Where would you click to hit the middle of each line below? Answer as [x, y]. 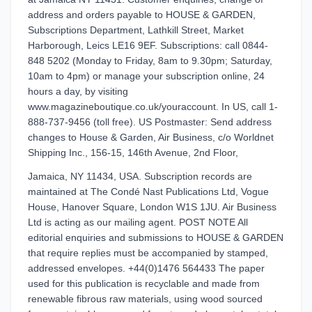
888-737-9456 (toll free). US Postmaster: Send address [150, 122]
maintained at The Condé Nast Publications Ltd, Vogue [148, 192]
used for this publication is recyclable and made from [144, 283]
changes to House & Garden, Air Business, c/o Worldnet [151, 137]
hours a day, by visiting [78, 91]
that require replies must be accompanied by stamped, [148, 253]
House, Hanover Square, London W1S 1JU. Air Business [152, 207]
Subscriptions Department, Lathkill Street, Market [136, 30]
